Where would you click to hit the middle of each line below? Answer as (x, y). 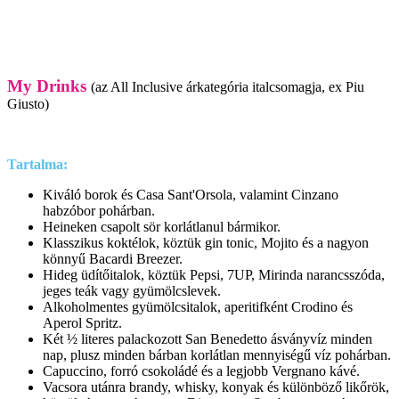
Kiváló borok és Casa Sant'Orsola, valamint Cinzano (191, 194)
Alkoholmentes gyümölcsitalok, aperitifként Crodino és (198, 306)
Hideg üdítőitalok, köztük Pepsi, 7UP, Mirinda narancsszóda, (214, 274)
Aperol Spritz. (82, 322)
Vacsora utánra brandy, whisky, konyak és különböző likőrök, (216, 387)
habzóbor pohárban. (99, 210)
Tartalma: (37, 164)
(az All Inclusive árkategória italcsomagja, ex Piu (228, 86)
